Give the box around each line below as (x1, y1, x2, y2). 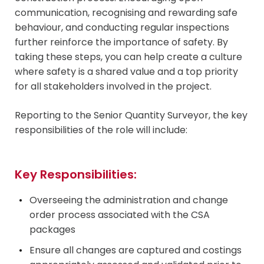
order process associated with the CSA (29, 208, 210, 222)
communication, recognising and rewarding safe (15, 6, 237, 20)
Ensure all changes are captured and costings (29, 243, 242, 258)
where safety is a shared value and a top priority (15, 65, 238, 79)
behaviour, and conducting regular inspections (15, 21, 229, 35)
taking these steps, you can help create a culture (15, 50, 242, 64)
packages (29, 223, 75, 237)
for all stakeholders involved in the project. (15, 80, 212, 94)
